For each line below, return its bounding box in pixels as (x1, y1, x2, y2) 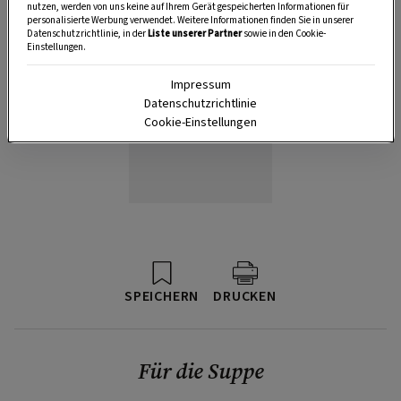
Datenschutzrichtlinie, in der (26, 26, 148, 40)
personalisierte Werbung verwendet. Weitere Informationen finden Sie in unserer (26, 13, 354, 27)
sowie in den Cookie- (241, 26, 326, 40)
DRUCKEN (213, 286, 277, 306)
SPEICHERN (124, 286, 200, 306)
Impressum (170, 75, 231, 94)
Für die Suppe (137, 355, 264, 386)
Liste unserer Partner (147, 26, 242, 40)
